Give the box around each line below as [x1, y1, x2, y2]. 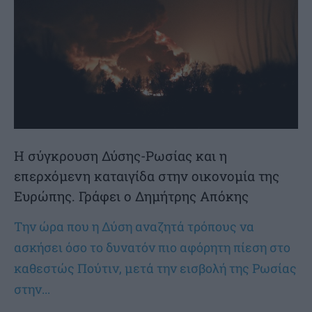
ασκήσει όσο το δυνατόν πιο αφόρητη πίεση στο [14, 239, 290, 256]
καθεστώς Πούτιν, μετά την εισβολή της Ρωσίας [14, 260, 297, 276]
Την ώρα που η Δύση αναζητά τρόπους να [14, 218, 254, 235]
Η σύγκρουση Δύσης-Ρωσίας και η [14, 147, 227, 164]
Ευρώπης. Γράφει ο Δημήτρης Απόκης [14, 187, 249, 205]
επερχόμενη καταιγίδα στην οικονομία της [14, 167, 279, 185]
